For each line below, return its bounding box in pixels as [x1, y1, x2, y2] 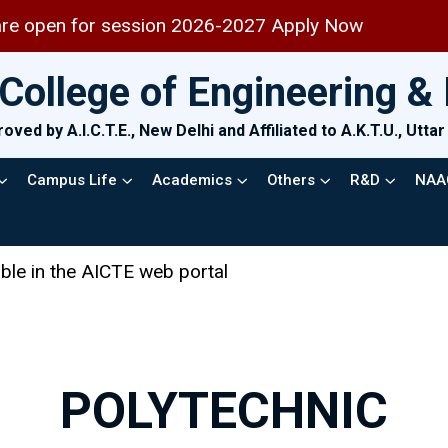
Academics [152, 171, 232, 190]
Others [267, 171, 315, 190]
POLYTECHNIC [60, 381, 388, 440]
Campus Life [27, 171, 117, 190]
